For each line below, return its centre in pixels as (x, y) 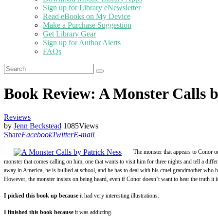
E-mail (84, 135)
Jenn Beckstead (37, 126)
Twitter (63, 135)
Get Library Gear (69, 34)
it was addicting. (93, 212)
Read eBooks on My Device (87, 17)
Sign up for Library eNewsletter (92, 8)
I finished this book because (39, 212)
